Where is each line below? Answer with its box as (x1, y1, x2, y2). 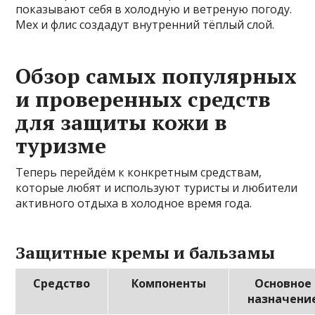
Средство (33, 276, 91, 292)
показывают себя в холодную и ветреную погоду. (15, 1, 292, 18)
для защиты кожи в (15, 108, 228, 137)
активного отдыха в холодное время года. (15, 195, 252, 212)
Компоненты (131, 276, 206, 292)
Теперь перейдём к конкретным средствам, (15, 165, 262, 181)
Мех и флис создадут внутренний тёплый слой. (15, 17, 275, 33)
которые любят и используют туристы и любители (15, 180, 298, 196)
